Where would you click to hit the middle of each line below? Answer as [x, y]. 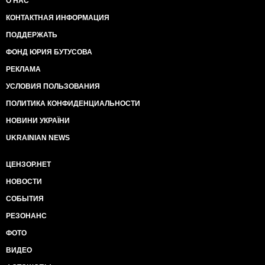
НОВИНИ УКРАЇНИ [38, 121]
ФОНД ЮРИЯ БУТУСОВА [49, 52]
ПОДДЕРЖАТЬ [32, 35]
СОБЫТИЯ [25, 199]
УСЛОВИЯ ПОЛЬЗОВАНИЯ [53, 86]
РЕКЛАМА [23, 69]
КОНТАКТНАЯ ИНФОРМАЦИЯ [58, 18]
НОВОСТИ [24, 182]
